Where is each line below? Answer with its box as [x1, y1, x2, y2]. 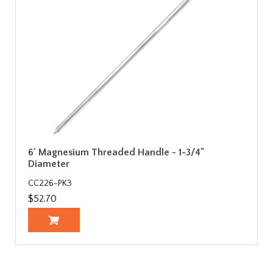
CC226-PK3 [28, 178, 72, 188]
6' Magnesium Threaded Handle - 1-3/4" [28, 146, 204, 158]
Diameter [28, 158, 69, 169]
